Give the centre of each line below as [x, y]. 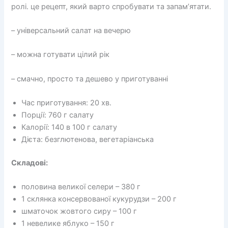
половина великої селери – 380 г [81, 187]
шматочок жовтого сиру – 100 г [79, 211]
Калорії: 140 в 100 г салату [69, 127]
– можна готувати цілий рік [61, 55]
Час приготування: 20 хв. [67, 103]
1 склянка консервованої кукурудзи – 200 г [99, 199]
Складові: [30, 163]
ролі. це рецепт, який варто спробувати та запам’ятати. [111, 6]
